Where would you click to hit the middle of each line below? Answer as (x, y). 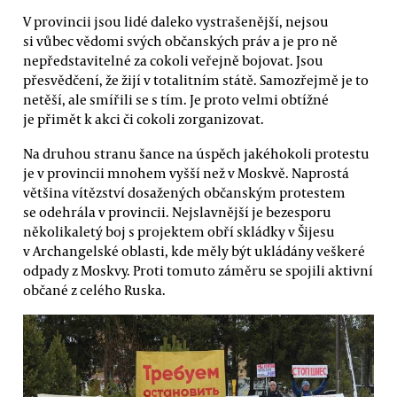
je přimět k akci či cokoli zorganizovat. (144, 118)
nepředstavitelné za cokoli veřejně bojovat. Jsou (173, 60)
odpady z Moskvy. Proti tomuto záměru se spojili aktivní (198, 270)
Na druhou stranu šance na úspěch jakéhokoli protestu (196, 153)
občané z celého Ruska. (94, 289)
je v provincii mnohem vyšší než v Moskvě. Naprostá (186, 172)
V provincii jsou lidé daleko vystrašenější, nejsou (176, 21)
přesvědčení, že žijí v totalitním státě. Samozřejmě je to (196, 79)
